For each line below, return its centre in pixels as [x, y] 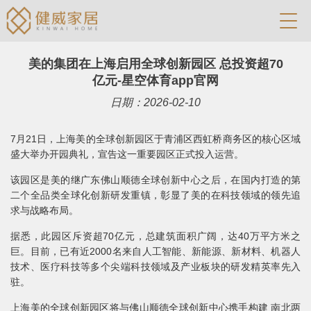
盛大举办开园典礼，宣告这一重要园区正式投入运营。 [127, 154]
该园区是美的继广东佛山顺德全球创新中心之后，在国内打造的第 [155, 180]
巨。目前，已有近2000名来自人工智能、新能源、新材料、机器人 [155, 251]
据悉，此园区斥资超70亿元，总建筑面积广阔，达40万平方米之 [155, 236]
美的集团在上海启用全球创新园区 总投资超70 [155, 64]
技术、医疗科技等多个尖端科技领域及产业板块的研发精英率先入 [155, 267]
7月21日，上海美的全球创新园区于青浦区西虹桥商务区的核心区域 [155, 139]
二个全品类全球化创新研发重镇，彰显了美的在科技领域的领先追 [155, 195]
